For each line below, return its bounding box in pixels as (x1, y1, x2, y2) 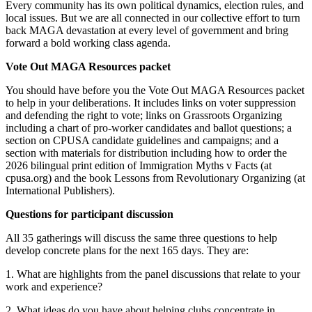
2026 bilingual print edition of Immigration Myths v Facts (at (6, 159, 272, 171)
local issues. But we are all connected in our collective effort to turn (6, 11, 300, 24)
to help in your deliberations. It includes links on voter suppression (6, 96, 296, 109)
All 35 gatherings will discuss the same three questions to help (6, 231, 277, 244)
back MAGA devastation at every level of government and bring (6, 24, 288, 36)
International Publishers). (6, 184, 115, 196)
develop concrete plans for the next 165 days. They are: (6, 244, 249, 256)
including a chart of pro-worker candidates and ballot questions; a (6, 121, 292, 134)
